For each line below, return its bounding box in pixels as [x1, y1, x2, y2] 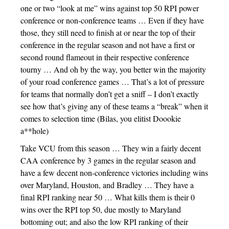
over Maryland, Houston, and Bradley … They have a [20, 179, 194, 191]
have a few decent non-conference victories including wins [20, 167, 208, 178]
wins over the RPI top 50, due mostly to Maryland [20, 204, 181, 215]
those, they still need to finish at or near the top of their [20, 27, 195, 38]
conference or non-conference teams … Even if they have [20, 15, 204, 26]
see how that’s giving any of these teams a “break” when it [20, 101, 208, 112]
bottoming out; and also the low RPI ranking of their [20, 216, 188, 227]
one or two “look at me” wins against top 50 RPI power [20, 3, 199, 14]
